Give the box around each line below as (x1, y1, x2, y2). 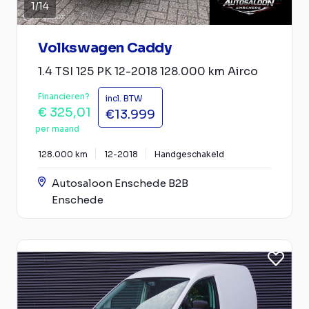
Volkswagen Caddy (38, 39, 172, 57)
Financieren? (38, 90, 90, 101)
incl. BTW (106, 92, 143, 103)
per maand (35, 123, 79, 134)
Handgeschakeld (154, 148, 224, 159)
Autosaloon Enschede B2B (52, 176, 188, 190)
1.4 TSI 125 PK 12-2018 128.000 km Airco (38, 63, 258, 79)
